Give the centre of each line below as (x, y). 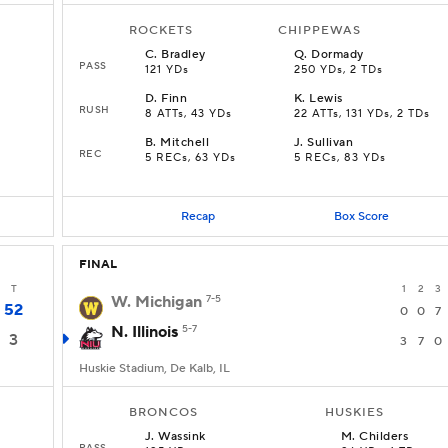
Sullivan (330, 142)
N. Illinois (144, 332)
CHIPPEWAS (319, 30)
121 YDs (167, 70)
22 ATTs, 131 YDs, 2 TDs (362, 114)
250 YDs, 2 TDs (338, 70)
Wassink (182, 436)
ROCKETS (161, 30)
